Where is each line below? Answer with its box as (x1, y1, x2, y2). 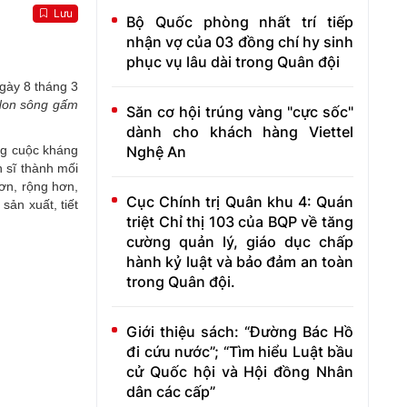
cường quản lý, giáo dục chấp (126, 233, 353, 251)
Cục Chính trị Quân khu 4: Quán (126, 193, 353, 211)
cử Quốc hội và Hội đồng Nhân (126, 362, 353, 381)
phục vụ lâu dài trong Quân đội (126, 53, 340, 71)
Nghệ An (126, 143, 186, 161)
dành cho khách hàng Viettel (126, 123, 353, 141)
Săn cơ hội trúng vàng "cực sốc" (126, 103, 353, 121)
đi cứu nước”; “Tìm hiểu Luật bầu (126, 342, 353, 361)
